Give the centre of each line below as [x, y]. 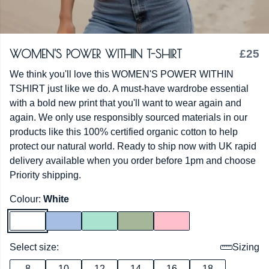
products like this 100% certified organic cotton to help [124, 132]
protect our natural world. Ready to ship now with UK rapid [133, 146]
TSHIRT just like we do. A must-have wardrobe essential [129, 89]
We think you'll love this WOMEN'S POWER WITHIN [122, 74]
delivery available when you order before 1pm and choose [133, 161]
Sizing [246, 247]
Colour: [26, 199]
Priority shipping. [45, 175]
